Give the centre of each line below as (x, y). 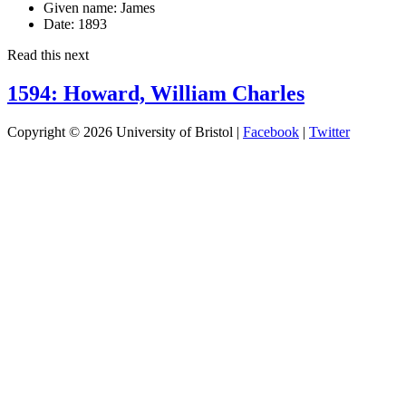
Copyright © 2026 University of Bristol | (125, 131)
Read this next (48, 54)
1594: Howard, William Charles (156, 93)
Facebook (271, 131)
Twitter (329, 131)
